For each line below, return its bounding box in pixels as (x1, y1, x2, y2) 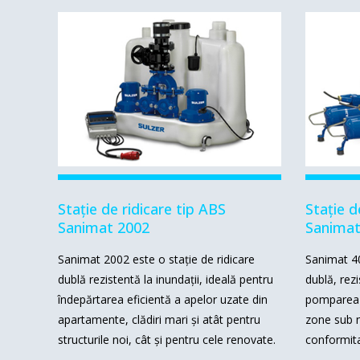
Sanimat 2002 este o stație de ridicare (58, 251, 255, 267)
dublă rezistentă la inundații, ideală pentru (58, 271, 273, 287)
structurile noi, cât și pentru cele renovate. (58, 331, 276, 347)
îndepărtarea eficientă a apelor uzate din (58, 291, 268, 307)
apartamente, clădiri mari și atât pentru (58, 311, 260, 327)
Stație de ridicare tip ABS (58, 198, 226, 219)
